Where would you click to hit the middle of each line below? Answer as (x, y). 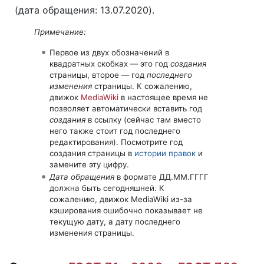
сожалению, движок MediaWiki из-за (121, 199)
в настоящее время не (163, 98)
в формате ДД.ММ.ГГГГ (161, 176)
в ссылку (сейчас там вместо (143, 120)
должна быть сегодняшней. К (107, 188)
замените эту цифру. (89, 165)
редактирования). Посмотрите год (116, 142)
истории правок (165, 154)
